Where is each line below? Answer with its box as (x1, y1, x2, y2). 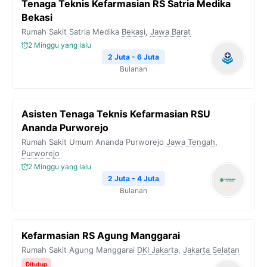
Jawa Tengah (166, 137, 215, 147)
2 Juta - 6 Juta (108, 52, 159, 61)
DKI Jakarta (137, 245, 178, 254)
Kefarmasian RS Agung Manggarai (21, 229, 180, 241)
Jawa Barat (150, 27, 191, 36)
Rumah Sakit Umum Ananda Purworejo (21, 137, 164, 147)
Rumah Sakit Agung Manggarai (21, 245, 135, 254)
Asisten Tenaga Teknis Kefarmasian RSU (21, 108, 210, 120)
